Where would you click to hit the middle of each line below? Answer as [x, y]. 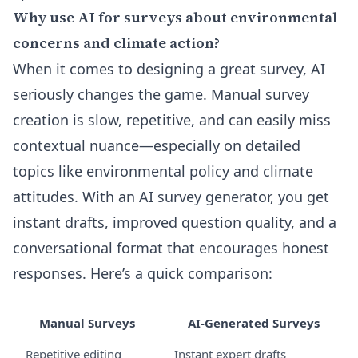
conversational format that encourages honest [171, 248]
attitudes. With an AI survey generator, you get [171, 197]
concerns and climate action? [116, 43]
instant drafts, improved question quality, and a [175, 222]
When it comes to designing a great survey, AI [169, 69]
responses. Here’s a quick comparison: [143, 273]
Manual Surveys [87, 323]
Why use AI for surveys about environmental [175, 17]
